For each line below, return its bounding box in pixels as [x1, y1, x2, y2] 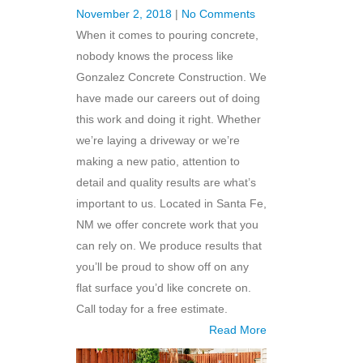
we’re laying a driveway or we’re [76, 134, 240, 147]
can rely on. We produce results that [76, 239, 262, 253]
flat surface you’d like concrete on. [76, 281, 251, 295]
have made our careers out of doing [76, 92, 260, 105]
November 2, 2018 [76, 7, 175, 21]
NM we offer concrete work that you [76, 218, 258, 232]
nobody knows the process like [76, 49, 233, 63]
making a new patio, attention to [76, 155, 240, 169]
